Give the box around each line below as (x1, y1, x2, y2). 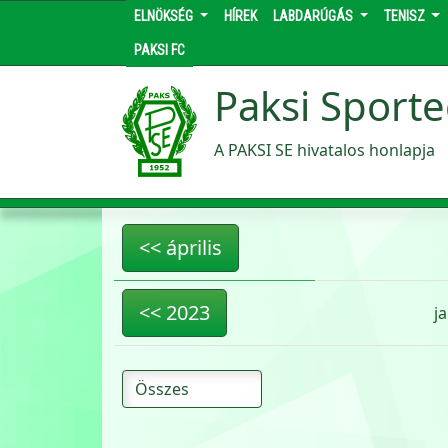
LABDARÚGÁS (272, 8, 356, 24)
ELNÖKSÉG (134, 8, 196, 24)
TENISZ (383, 8, 428, 24)
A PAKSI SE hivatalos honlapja (214, 139, 435, 161)
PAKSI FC (134, 42, 185, 58)
